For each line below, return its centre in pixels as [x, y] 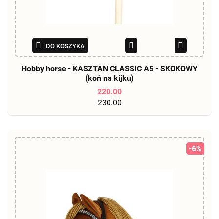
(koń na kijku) [109, 78]
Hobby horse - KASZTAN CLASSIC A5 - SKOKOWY [109, 69]
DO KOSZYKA [65, 46]
